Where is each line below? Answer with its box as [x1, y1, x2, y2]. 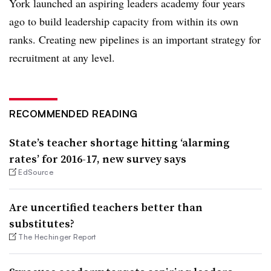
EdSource [18, 167, 53, 177]
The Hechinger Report [18, 232, 96, 241]
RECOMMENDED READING [9, 107, 138, 120]
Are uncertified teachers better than [9, 199, 203, 215]
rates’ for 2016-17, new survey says [9, 151, 186, 166]
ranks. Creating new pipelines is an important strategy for [9, 31, 261, 47]
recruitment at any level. [9, 50, 115, 65]
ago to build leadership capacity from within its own [9, 13, 238, 28]
